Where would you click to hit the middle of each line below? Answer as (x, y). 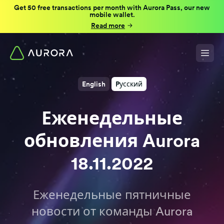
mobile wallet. (112, 14)
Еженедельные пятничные (112, 195)
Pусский (129, 84)
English (93, 84)
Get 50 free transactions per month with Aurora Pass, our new (112, 7)
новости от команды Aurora (112, 211)
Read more (108, 25)
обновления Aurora (112, 141)
